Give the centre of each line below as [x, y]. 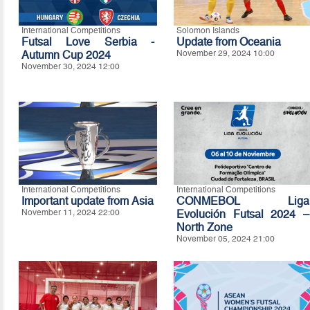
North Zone [204, 227]
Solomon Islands [208, 30]
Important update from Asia [87, 201]
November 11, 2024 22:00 [70, 212]
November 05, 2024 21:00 [225, 238]
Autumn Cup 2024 [66, 55]
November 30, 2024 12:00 [70, 66]
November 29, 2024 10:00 [225, 53]
